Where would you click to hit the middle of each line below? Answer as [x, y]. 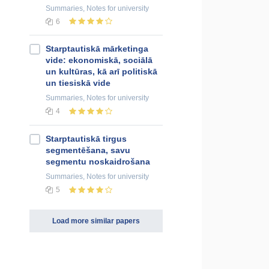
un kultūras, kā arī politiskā [101, 72]
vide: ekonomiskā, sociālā [99, 60]
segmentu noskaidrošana [98, 162]
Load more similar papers [96, 221]
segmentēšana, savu [88, 150]
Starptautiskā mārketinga [97, 49]
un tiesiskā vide [78, 83]
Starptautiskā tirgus [86, 139]
